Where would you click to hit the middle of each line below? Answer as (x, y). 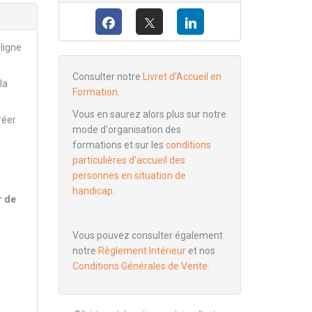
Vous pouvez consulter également (147, 235)
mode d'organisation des (126, 130)
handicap (92, 191)
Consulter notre (107, 77)
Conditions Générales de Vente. (141, 266)
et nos (200, 251)
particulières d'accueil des (128, 160)
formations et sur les (119, 145)
